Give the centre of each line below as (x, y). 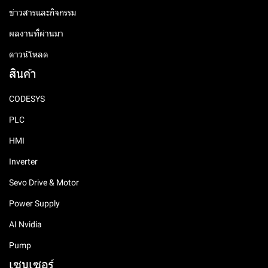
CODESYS (27, 99)
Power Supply (34, 203)
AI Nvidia (25, 224)
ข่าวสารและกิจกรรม (42, 13)
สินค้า (23, 74)
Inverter (23, 162)
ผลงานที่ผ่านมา (36, 33)
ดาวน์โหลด (29, 54)
